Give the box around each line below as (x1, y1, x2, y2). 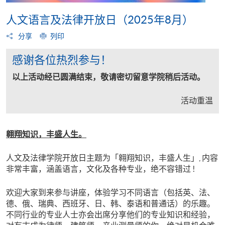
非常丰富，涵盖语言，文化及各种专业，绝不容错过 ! (6, 164, 195, 173)
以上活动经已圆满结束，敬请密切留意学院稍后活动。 (12, 72, 205, 81)
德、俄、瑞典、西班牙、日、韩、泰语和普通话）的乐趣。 (6, 198, 215, 208)
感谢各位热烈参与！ (12, 53, 111, 66)
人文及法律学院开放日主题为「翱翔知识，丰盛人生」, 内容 (6, 153, 218, 162)
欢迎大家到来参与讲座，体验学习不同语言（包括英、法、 (6, 187, 215, 197)
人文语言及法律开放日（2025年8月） (6, 13, 193, 26)
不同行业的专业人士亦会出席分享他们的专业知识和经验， (6, 209, 215, 219)
